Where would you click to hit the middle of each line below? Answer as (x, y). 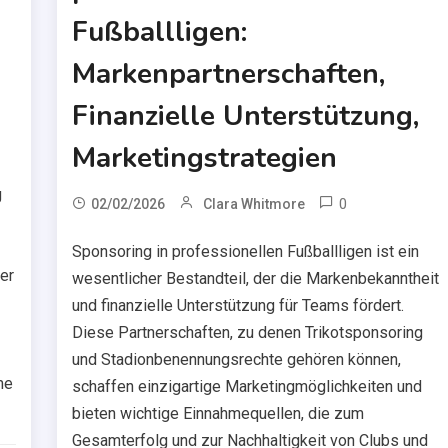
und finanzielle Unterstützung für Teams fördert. (238, 305)
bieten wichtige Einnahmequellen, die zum (218, 413)
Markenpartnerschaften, (229, 73)
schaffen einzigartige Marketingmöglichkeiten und (247, 386)
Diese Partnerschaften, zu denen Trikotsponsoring (248, 332)
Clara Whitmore (254, 203)
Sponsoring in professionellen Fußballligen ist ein (246, 251)
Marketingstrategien (205, 157)
